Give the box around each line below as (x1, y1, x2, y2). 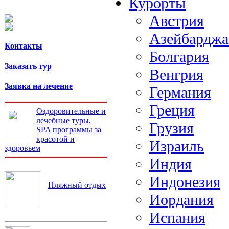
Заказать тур (5, 61, 52, 71)
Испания (149, 209, 205, 226)
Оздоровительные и (36, 107, 106, 116)
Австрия (149, 12, 204, 30)
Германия (149, 84, 211, 101)
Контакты (5, 41, 42, 51)
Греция (149, 102, 195, 119)
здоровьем (5, 144, 40, 153)
